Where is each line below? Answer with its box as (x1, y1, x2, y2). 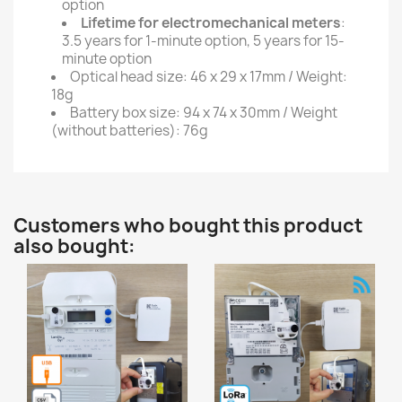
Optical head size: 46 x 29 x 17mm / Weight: (70, 67, 347, 86)
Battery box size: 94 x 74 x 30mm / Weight (70, 103, 337, 122)
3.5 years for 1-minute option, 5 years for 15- (62, 31, 345, 50)
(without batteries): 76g (51, 121, 208, 140)
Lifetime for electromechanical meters (81, 13, 341, 32)
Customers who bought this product (13, 213, 363, 239)
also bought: (13, 233, 135, 259)
